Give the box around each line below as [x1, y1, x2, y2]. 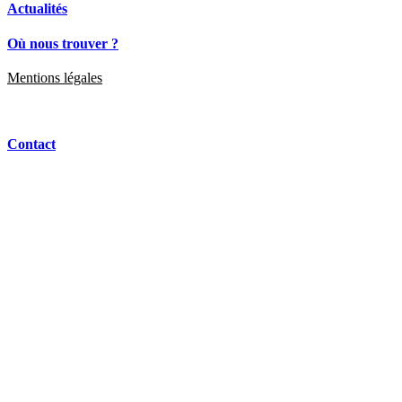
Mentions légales [7, 70, 102, 86]
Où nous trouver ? [7, 36, 118, 52]
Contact [7, 135, 56, 152]
